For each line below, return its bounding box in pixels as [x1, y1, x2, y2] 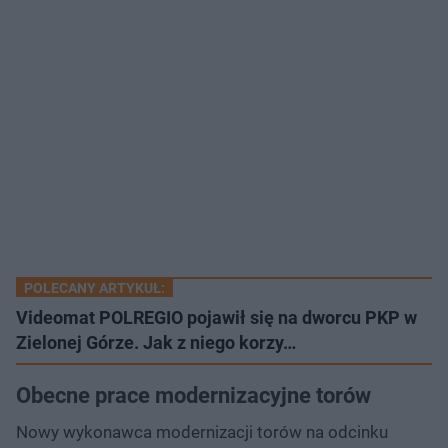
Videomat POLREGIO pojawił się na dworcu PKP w [16, 306, 417, 328]
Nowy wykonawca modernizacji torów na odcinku [16, 421, 388, 442]
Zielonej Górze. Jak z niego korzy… [16, 331, 296, 353]
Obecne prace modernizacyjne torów [16, 382, 371, 408]
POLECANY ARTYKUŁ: [24, 279, 165, 296]
